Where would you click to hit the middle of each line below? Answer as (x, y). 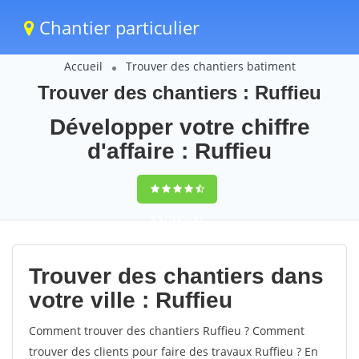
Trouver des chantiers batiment (210, 66)
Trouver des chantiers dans (176, 276)
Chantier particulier (117, 27)
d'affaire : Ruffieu (179, 151)
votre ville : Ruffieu (131, 300)
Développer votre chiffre (179, 127)
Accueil (83, 66)
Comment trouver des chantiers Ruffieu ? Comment (167, 331)
